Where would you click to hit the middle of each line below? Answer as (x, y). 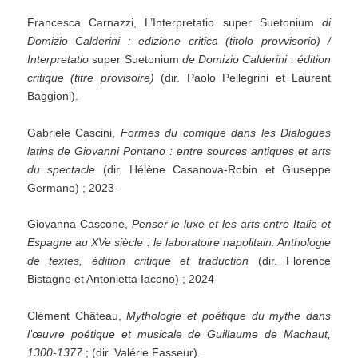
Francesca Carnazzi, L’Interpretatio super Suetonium (175, 22)
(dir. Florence (290, 261)
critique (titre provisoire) (91, 77)
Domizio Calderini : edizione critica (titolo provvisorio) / (179, 40)
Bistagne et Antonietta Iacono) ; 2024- (123, 279)
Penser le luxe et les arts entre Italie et (229, 224)
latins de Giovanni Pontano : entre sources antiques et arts (179, 151)
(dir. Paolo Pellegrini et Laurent (242, 77)
